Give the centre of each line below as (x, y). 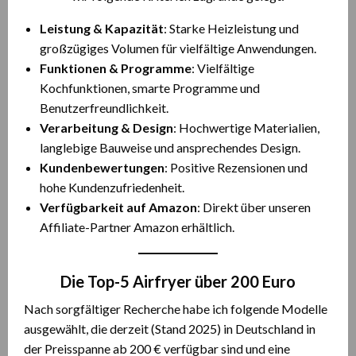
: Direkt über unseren (254, 207)
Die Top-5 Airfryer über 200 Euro (178, 281)
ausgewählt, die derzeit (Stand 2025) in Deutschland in (170, 329)
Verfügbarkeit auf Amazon (118, 207)
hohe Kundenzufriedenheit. (112, 187)
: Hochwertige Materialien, (246, 128)
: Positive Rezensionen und (236, 167)
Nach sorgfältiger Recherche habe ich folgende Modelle (176, 309)
